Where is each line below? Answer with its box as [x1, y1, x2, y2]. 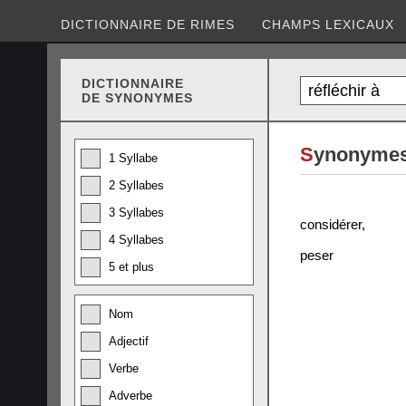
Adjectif [109, 334, 149, 348]
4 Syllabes [109, 233, 164, 246]
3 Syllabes [109, 206, 164, 219]
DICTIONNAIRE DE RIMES [61, 17, 235, 32]
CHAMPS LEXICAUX [262, 17, 394, 32]
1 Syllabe [109, 151, 158, 165]
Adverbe [109, 389, 152, 402]
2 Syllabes [109, 179, 164, 192]
